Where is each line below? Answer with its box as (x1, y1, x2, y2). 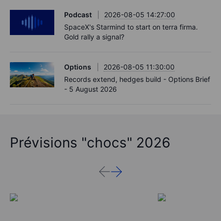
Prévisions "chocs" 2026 (10, 134, 170, 151)
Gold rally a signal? (64, 33, 124, 41)
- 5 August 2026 (64, 85, 117, 94)
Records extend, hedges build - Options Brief (64, 75, 210, 84)
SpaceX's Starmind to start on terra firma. (64, 23, 198, 32)
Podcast (64, 10, 92, 19)
